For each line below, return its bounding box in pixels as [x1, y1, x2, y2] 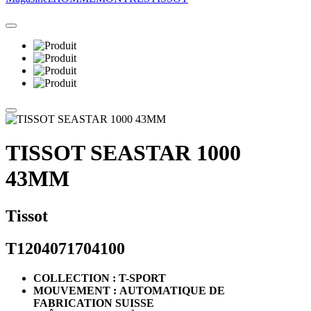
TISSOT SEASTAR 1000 [6, 140, 241, 166]
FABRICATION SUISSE [33, 296, 154, 309]
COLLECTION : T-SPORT [33, 271, 166, 284]
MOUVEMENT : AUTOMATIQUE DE [33, 284, 225, 296]
